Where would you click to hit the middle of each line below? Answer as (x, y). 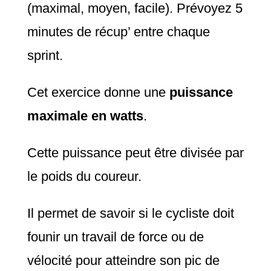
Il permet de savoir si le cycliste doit (130, 213)
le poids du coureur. (84, 176)
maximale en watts (85, 116)
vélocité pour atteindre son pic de (123, 260)
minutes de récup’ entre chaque (118, 31)
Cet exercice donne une (98, 92)
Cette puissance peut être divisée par (135, 152)
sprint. (45, 55)
